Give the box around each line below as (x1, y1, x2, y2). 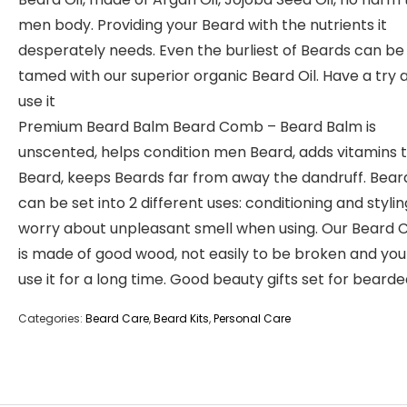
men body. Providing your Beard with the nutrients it (18, 15, 387, 35)
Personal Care (213, 311, 291, 326)
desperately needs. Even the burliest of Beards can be (18, 40, 404, 61)
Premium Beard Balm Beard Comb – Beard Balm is (18, 116, 376, 137)
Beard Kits (154, 311, 209, 326)
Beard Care (85, 311, 149, 326)
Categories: (18, 311, 85, 326)
